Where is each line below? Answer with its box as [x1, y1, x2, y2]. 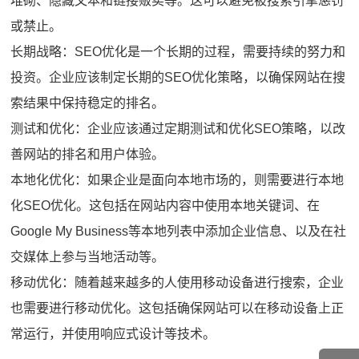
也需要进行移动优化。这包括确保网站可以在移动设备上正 [10, 301, 345, 315]
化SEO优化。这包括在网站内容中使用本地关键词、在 [10, 198, 321, 212]
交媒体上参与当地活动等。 [10, 249, 165, 264]
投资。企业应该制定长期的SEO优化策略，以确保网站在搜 [10, 70, 346, 84]
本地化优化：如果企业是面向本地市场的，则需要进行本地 [10, 172, 345, 187]
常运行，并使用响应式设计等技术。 [10, 326, 216, 341]
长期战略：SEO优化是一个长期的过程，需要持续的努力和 [10, 44, 346, 58]
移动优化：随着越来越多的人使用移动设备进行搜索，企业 [10, 275, 345, 289]
